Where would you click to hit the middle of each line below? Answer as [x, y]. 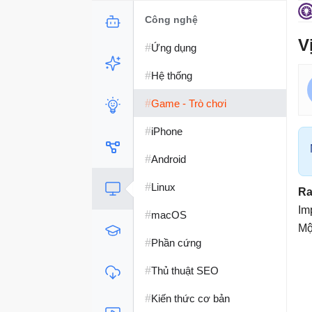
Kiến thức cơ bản [190, 298]
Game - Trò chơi [189, 103]
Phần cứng [176, 242]
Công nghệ [171, 19]
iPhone [167, 131]
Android [169, 159]
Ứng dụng [174, 47]
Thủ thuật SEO [185, 270]
